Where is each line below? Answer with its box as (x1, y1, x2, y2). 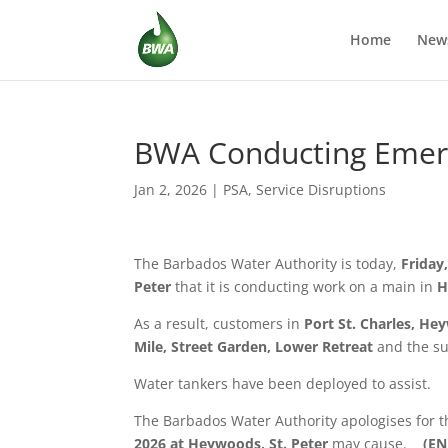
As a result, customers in (134, 314, 305, 333)
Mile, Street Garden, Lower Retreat (134, 337, 378, 356)
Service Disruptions (256, 180, 387, 199)
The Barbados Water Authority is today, (134, 254, 402, 273)
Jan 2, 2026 (134, 180, 208, 199)
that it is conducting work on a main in (175, 277, 438, 296)
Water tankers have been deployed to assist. (134, 374, 432, 393)
